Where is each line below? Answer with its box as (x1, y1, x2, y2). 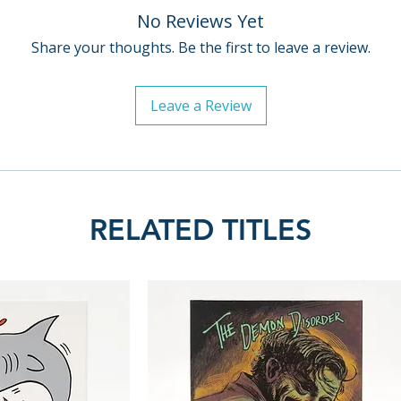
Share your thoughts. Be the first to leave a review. (30, 38, 371, 57)
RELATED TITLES (90, 211, 311, 247)
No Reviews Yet (137, 9, 264, 33)
